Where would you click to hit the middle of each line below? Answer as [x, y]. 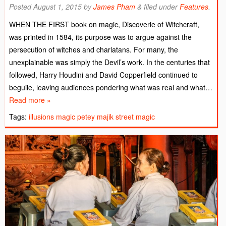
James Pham [114, 7]
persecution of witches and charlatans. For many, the [94, 49]
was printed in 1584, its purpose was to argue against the [100, 37]
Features [194, 7]
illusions [41, 117]
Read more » [30, 100]
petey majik [95, 117]
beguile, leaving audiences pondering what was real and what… [111, 87]
